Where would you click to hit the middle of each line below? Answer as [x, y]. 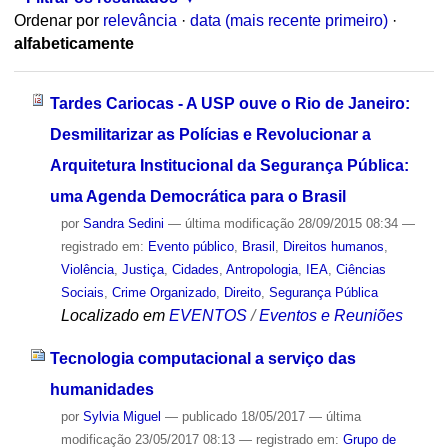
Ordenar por [56, 21]
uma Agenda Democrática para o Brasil [197, 196]
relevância [139, 21]
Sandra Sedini [123, 223]
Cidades [195, 269]
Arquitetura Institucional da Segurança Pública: [229, 165]
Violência [87, 269]
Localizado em [112, 315]
